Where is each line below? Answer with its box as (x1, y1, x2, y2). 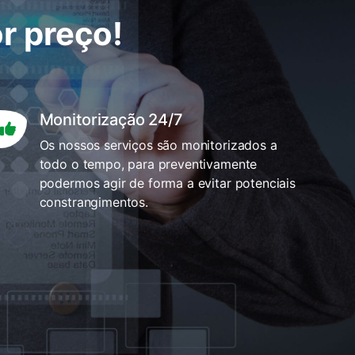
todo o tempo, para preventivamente (39, 155, 258, 172)
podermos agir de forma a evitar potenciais (39, 174, 296, 191)
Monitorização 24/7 (39, 109, 183, 129)
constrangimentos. (39, 193, 148, 210)
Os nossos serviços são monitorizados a (39, 136, 277, 153)
